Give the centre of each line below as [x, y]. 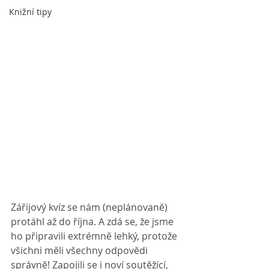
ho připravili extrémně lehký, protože [95, 236]
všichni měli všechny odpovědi [80, 250]
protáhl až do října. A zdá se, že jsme [93, 222]
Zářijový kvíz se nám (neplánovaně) [90, 207]
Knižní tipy [30, 12]
